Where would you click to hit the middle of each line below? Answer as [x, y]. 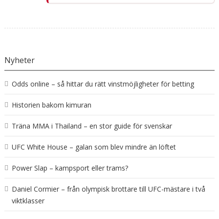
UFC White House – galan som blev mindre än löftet [94, 147]
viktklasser [28, 201]
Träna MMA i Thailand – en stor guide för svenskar [92, 126]
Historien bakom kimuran [51, 105]
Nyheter [19, 60]
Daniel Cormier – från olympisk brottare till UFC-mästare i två [108, 189]
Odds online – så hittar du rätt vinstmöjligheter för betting [103, 84]
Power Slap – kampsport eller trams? [70, 168]
